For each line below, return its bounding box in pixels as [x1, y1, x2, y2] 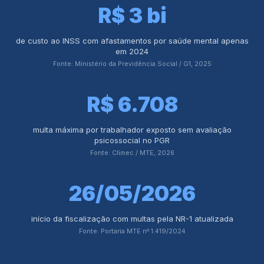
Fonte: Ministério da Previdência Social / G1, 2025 [52, 60, 212, 68]
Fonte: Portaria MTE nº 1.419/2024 [78, 227, 186, 235]
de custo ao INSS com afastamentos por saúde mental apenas [15, 36, 249, 45]
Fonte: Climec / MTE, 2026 [90, 148, 174, 157]
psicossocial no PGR [94, 136, 170, 145]
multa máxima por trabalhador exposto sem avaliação [32, 125, 232, 134]
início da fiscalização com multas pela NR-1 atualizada [31, 214, 233, 223]
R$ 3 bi [97, 3, 167, 28]
